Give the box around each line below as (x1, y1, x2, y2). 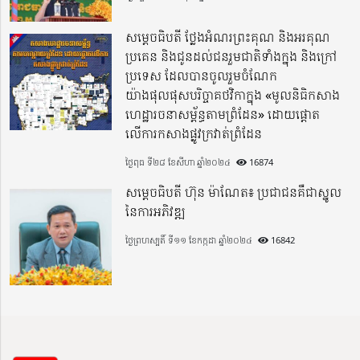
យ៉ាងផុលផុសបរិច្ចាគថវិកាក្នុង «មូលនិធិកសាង (125, 86, 341, 104)
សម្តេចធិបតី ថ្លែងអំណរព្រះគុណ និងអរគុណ (125, 28, 331, 47)
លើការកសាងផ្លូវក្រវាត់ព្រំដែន (125, 125, 263, 143)
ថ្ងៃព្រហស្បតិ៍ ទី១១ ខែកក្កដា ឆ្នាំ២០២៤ (125, 234, 253, 247)
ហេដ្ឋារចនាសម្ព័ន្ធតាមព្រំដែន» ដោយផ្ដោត (125, 105, 321, 124)
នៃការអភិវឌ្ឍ (125, 202, 186, 221)
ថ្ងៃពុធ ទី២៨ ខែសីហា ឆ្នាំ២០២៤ (125, 156, 231, 169)
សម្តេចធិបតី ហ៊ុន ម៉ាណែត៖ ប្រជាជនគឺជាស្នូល (125, 183, 342, 202)
